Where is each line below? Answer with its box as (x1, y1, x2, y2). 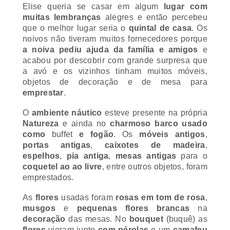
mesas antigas (115, 142, 181, 151)
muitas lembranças (23, 3, 101, 12)
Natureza (23, 109, 59, 119)
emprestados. (23, 163, 74, 172)
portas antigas (23, 131, 91, 140)
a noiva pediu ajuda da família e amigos (23, 35, 198, 45)
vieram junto (45, 216, 98, 225)
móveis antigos (139, 120, 205, 129)
